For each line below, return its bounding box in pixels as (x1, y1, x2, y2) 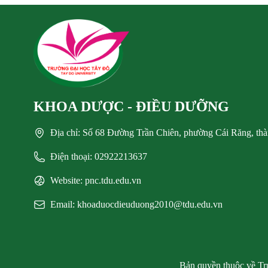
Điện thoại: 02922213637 (50, 151, 147, 162)
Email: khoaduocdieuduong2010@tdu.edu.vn (50, 199, 223, 210)
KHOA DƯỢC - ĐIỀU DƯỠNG (33, 99, 229, 115)
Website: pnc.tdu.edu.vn (50, 175, 141, 186)
